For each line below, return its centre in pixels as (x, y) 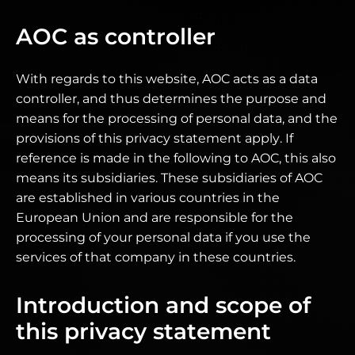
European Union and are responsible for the (155, 218)
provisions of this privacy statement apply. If (155, 138)
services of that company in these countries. (156, 257)
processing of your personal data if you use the (163, 237)
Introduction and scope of (163, 305)
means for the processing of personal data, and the (177, 118)
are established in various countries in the (148, 198)
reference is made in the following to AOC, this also (176, 158)
